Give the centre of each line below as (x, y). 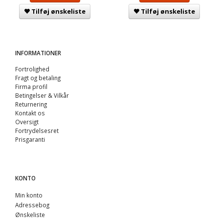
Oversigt (27, 121)
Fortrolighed (32, 69)
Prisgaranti (30, 139)
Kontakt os (30, 113)
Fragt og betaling (38, 77)
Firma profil (31, 86)
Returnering (31, 104)
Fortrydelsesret (37, 130)
